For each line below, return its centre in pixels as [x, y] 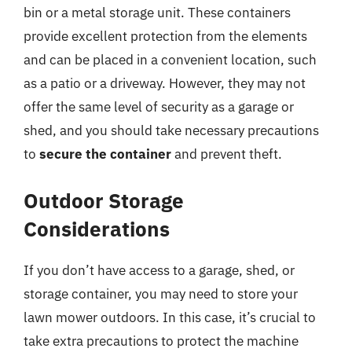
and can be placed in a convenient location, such [170, 60]
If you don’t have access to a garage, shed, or [159, 270]
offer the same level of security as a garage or [159, 107]
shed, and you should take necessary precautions [171, 130]
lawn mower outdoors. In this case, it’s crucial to [170, 317]
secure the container [105, 154]
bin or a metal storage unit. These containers [157, 13]
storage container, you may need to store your [161, 293]
